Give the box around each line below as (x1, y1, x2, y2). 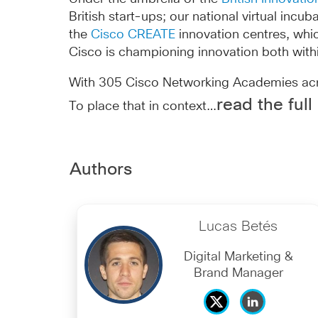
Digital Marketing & (183, 251, 293, 263)
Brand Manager (193, 267, 283, 280)
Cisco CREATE (91, 28, 176, 41)
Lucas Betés (199, 219, 278, 234)
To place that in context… (69, 100, 217, 113)
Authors (69, 161, 132, 178)
